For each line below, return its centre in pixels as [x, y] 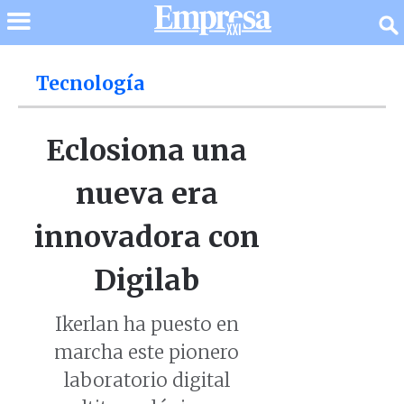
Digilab [147, 280]
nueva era [147, 194]
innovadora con [147, 237]
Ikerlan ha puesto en [147, 325]
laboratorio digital [147, 381]
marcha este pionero [147, 353]
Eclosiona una [147, 151]
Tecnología [90, 84]
